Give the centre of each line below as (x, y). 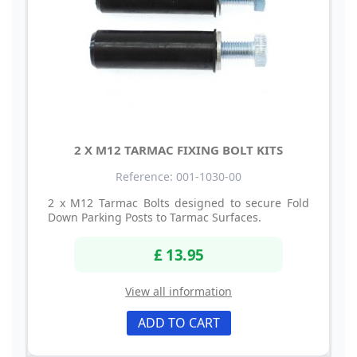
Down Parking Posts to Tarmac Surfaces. (155, 217)
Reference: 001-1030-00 (178, 176)
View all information (178, 292)
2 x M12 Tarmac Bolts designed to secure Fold (178, 202)
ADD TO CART (178, 323)
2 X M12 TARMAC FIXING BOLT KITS (178, 149)
